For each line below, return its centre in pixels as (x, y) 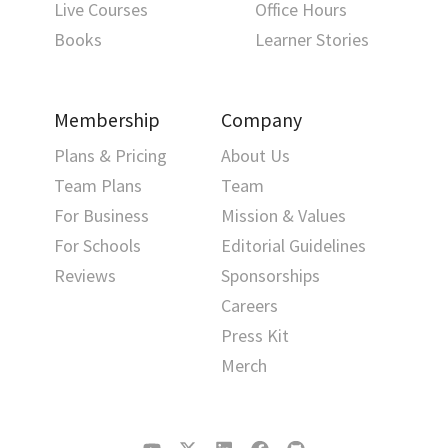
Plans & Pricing (110, 155)
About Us (255, 155)
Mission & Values (283, 215)
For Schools (97, 245)
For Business (101, 215)
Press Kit (255, 335)
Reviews (85, 275)
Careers (249, 305)
